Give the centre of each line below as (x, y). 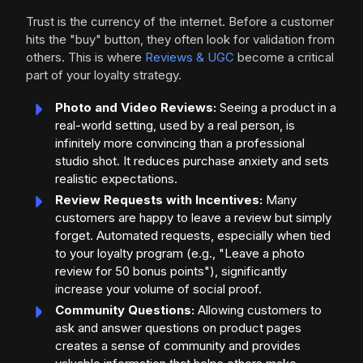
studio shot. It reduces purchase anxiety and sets (192, 161)
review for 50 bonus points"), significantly (171, 271)
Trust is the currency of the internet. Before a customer (180, 21)
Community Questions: (125, 310)
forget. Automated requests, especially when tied (193, 235)
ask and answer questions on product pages (178, 328)
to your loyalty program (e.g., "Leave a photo (180, 253)
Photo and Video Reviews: (136, 107)
